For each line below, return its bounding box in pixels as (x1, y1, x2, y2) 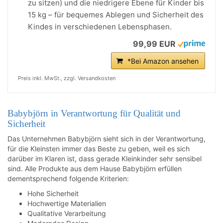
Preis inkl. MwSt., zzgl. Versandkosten (18, 75, 115, 82)
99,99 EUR (133, 39, 176, 49)
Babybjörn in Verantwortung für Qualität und (7, 108, 181, 118)
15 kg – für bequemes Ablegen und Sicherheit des (28, 10, 204, 19)
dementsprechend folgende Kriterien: (7, 174, 129, 183)
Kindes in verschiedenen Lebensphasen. (28, 22, 172, 31)
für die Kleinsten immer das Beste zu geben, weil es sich (7, 144, 190, 153)
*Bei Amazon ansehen (127, 57, 199, 65)
